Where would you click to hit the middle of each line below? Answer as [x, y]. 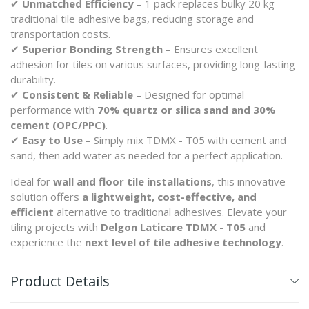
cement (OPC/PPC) [58, 125]
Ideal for [32, 181]
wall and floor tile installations [132, 181]
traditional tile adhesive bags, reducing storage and [132, 19]
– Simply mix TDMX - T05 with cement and [185, 140]
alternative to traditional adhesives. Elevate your [170, 212]
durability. [33, 79]
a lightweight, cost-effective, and [169, 197]
